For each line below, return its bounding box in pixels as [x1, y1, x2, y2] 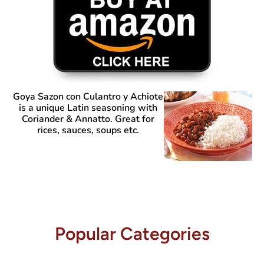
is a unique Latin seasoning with [18, 101, 157, 115]
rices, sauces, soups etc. [37, 124, 139, 137]
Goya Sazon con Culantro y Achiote [12, 90, 163, 104]
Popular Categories [54, 223, 210, 245]
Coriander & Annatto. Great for [21, 113, 154, 126]
